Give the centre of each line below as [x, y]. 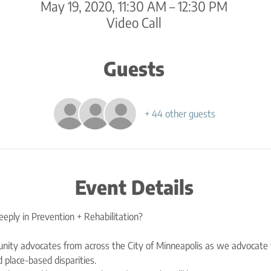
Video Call [134, 22]
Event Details [134, 187]
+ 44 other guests [180, 114]
